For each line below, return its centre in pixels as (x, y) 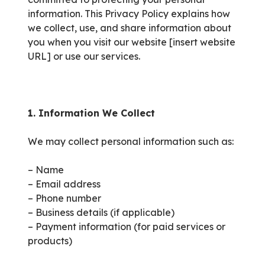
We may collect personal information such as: (131, 142)
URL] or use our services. (84, 56)
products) (50, 241)
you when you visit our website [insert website (132, 42)
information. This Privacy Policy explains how (129, 14)
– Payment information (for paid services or (127, 227)
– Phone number (64, 198)
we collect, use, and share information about (130, 28)
